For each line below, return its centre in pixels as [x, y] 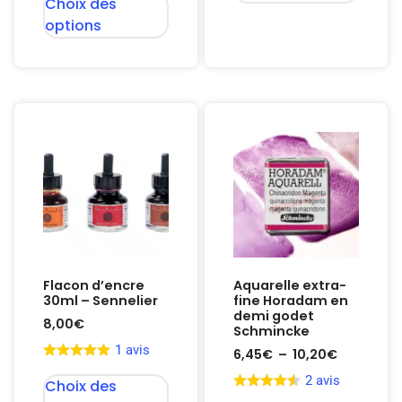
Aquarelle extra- [290, 285]
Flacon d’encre [94, 285]
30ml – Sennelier [100, 301]
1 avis [132, 350]
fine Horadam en [291, 301]
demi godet [274, 316]
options [73, 25]
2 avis [323, 381]
